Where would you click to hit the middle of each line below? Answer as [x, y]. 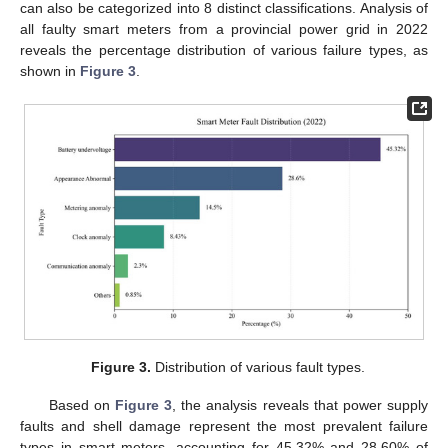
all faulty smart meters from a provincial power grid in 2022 [224, 28]
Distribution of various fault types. [258, 367]
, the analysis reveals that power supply [300, 405]
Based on [81, 405]
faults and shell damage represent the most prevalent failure [224, 426]
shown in [50, 70]
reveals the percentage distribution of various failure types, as [224, 49]
